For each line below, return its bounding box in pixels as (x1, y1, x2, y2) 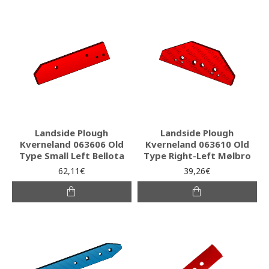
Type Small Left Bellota (19, 149, 124, 162)
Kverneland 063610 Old (145, 138, 249, 150)
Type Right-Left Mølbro (143, 149, 251, 162)
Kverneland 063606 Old (19, 138, 124, 150)
